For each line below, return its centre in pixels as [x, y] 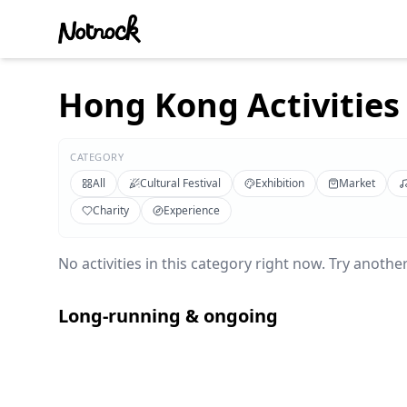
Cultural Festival [180, 183]
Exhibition [280, 183]
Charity [111, 210]
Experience [192, 210]
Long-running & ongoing [168, 316]
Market [357, 183]
